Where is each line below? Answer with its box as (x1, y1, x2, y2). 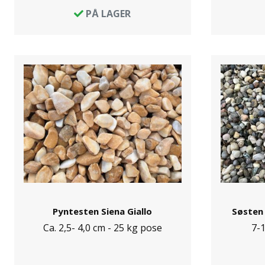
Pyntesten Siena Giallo (53, 205, 153, 217)
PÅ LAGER (83, 7, 131, 20)
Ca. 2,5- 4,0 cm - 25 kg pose (43, 221, 162, 234)
